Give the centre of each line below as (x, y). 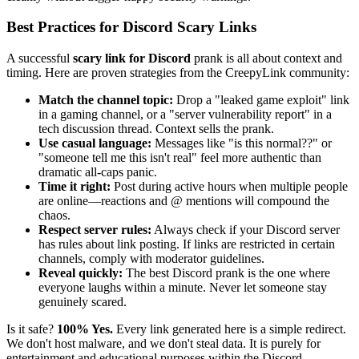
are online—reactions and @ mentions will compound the (184, 201)
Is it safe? (32, 329)
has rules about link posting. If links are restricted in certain (187, 244)
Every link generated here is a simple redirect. (230, 329)
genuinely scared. (83, 302)
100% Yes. (85, 329)
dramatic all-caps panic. (98, 172)
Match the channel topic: (106, 100)
